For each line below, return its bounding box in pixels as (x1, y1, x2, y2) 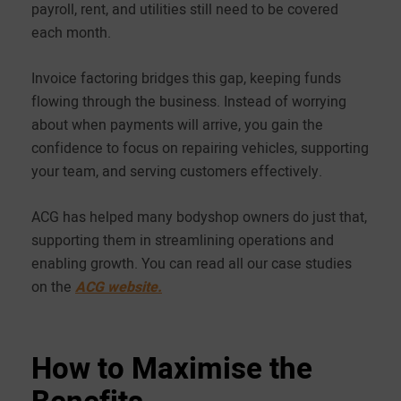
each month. (31, 21, 111, 44)
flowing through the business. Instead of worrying (31, 90, 346, 113)
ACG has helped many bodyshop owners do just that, (31, 206, 367, 228)
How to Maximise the (31, 346, 312, 391)
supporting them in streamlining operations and (31, 229, 334, 252)
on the (31, 276, 75, 298)
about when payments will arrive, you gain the (31, 114, 323, 136)
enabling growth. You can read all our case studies (31, 252, 352, 275)
